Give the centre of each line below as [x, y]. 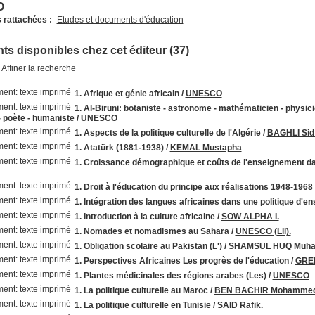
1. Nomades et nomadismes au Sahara [152, 231]
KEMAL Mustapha [206, 148]
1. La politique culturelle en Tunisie [142, 305]
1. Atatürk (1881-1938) [119, 148]
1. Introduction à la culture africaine [144, 217]
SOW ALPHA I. [250, 217]
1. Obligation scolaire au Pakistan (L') [148, 246]
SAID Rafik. [240, 305]
